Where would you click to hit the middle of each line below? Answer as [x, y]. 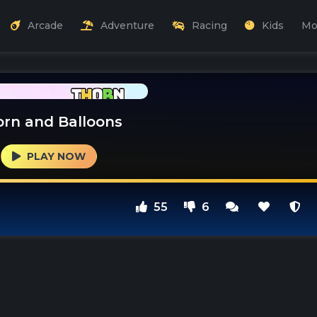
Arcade [45, 26]
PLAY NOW [55, 156]
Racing [209, 26]
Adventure [127, 26]
